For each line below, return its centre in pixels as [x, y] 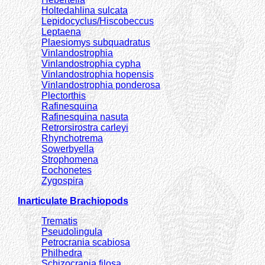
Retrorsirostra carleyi [85, 127]
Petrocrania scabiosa [86, 242]
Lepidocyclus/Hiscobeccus [98, 21]
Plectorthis [64, 95]
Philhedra [62, 253]
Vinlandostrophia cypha [91, 63]
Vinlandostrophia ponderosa [101, 85]
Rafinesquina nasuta [85, 117]
